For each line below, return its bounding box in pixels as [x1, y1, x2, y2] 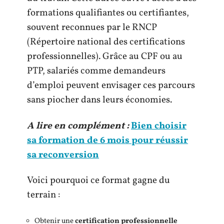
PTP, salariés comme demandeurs [27, 64, 165, 77]
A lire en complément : [27, 119, 129, 132]
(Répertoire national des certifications [27, 35, 185, 48]
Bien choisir [131, 119, 186, 132]
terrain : [27, 188, 60, 201]
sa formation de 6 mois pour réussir [27, 133, 188, 147]
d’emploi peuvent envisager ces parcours [27, 79, 195, 92]
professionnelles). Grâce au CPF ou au [27, 50, 182, 63]
